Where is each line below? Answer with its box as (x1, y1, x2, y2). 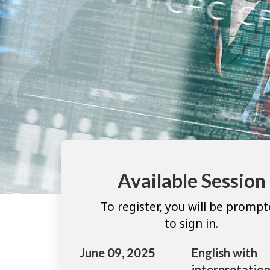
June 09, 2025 (80, 245, 155, 260)
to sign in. (165, 215, 218, 231)
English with (191, 245, 257, 260)
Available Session (117, 169, 266, 193)
